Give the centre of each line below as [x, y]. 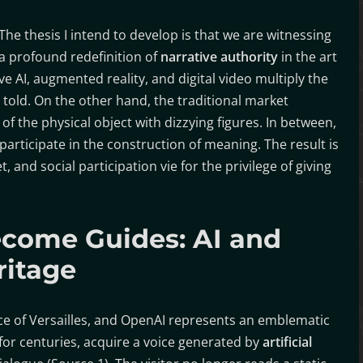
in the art [307, 57]
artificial [287, 342]
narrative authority [219, 57]
